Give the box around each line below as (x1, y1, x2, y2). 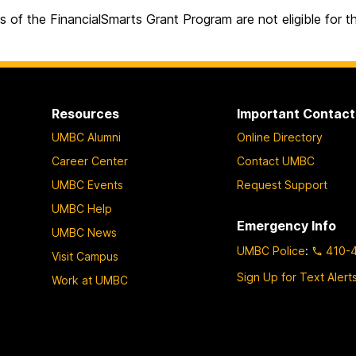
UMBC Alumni (51, 130, 121, 144)
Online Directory (237, 130, 323, 144)
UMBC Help (51, 201, 112, 215)
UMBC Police (237, 244, 306, 258)
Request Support (237, 177, 328, 192)
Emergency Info (237, 217, 337, 234)
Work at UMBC (51, 273, 128, 287)
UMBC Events (51, 177, 123, 192)
